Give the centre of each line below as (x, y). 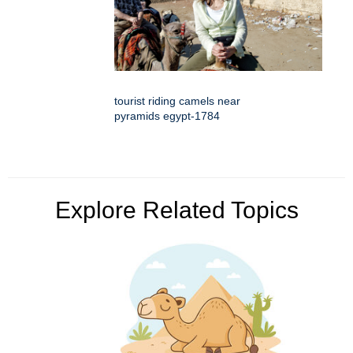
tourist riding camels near (177, 101)
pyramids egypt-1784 (167, 116)
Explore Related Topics (176, 210)
